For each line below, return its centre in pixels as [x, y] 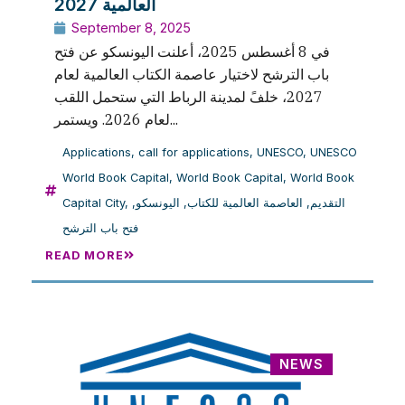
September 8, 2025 [131, 27]
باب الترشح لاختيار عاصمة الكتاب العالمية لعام [192, 74]
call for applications [194, 152]
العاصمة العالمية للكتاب [245, 202]
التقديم [328, 202]
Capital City [94, 202]
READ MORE [85, 255]
